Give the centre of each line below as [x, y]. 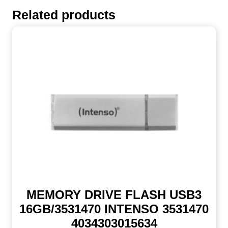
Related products [64, 15]
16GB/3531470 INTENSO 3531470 [114, 209]
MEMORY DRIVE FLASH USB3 [114, 195]
